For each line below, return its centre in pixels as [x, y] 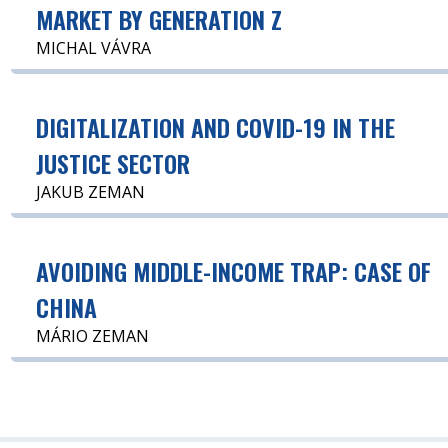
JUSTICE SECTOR [113, 162]
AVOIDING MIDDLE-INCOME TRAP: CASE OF [234, 270]
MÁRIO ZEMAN [93, 335]
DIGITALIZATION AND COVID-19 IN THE [216, 126]
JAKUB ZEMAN [91, 191]
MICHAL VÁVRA [94, 47]
